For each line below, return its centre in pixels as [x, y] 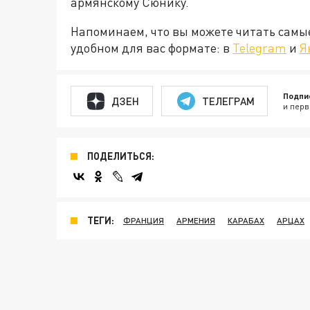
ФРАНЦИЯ [144, 221]
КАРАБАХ [246, 221]
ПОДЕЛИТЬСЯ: [121, 156]
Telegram [259, 48]
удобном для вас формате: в [152, 48]
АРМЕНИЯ [196, 221]
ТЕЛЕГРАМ [228, 101]
